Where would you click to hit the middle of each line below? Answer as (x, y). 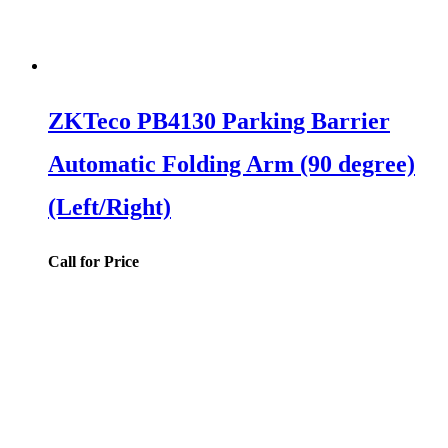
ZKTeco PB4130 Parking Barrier (219, 120)
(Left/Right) (109, 206)
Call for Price (93, 262)
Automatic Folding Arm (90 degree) (231, 163)
